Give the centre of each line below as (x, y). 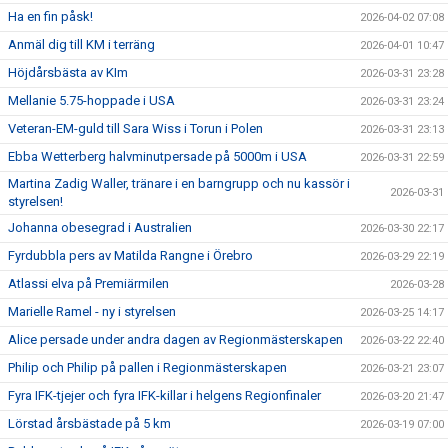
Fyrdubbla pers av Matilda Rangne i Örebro (130, 255)
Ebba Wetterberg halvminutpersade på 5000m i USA (157, 156)
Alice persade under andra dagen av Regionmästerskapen (175, 339)
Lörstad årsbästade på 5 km (89, 423)
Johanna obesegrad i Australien (100, 227)
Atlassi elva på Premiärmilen (88, 283)
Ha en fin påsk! (50, 16)
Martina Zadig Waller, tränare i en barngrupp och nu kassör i (179, 183)
